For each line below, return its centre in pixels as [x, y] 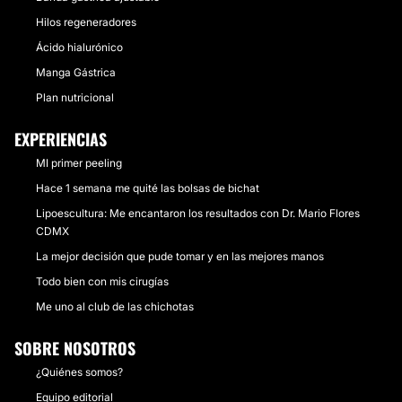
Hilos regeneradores [86, 22]
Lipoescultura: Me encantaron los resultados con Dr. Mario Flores [198, 213]
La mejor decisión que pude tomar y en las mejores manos [180, 256]
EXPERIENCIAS [61, 139]
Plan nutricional [75, 97]
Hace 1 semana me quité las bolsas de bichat [148, 188]
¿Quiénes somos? [79, 371]
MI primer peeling [79, 162]
